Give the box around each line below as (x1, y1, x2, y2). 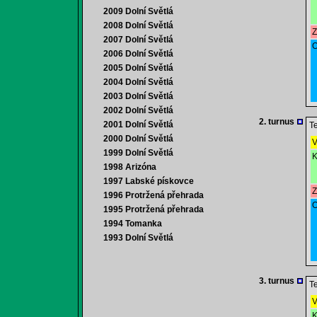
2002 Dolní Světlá (103, 105, 173, 115)
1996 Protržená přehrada (103, 190, 204, 200)
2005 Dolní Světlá (103, 63, 173, 73)
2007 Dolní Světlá (103, 35, 173, 45)
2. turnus (259, 117, 294, 127)
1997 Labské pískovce (103, 176, 194, 186)
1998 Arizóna (103, 162, 156, 172)
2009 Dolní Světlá (103, 6, 173, 16)
